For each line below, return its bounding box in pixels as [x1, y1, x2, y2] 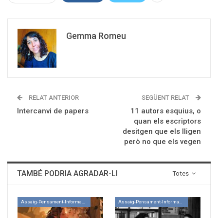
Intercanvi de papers [17, 107, 89, 116]
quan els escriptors [134, 117, 201, 126]
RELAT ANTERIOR [27, 94, 79, 102]
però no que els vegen [124, 137, 201, 146]
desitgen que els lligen [123, 127, 201, 136]
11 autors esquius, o [130, 107, 201, 116]
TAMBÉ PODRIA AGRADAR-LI [17, 169, 118, 179]
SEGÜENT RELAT [142, 94, 191, 102]
